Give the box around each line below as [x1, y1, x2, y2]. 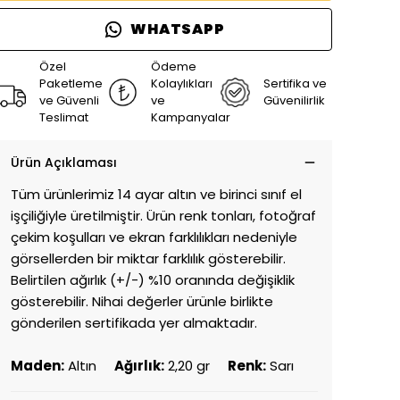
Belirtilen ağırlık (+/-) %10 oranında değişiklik [11, 271, 295, 289]
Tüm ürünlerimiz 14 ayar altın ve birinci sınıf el [11, 185, 302, 204]
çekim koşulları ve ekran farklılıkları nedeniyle [11, 228, 297, 246]
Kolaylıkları [151, 75, 213, 92]
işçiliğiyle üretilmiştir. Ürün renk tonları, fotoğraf [11, 206, 316, 225]
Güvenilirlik [262, 92, 325, 109]
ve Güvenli [39, 92, 99, 109]
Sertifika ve [262, 75, 327, 92]
